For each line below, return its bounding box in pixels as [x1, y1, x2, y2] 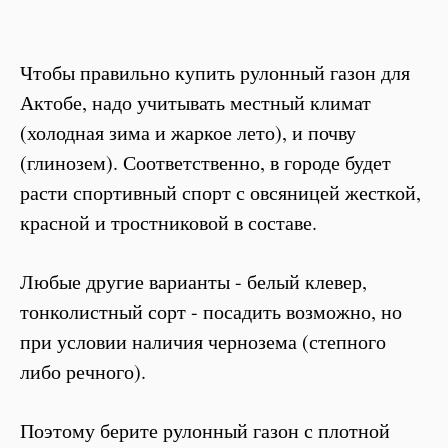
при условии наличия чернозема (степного [20, 327, 386, 355]
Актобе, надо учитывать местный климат [20, 88, 371, 116]
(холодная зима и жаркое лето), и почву [20, 118, 356, 146]
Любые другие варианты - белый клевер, [20, 267, 367, 295]
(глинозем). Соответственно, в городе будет [20, 148, 391, 176]
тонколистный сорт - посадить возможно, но [20, 297, 402, 325]
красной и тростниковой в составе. [20, 208, 317, 236]
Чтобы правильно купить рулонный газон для [20, 58, 410, 86]
